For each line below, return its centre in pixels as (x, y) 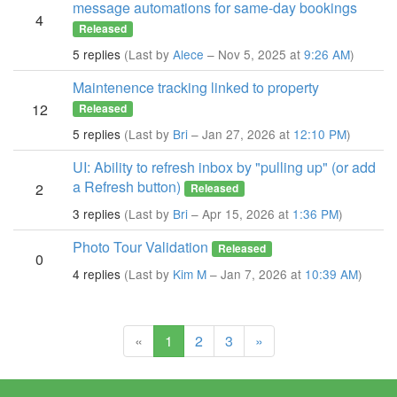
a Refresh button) (127, 187)
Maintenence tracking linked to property (196, 87)
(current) (198, 340)
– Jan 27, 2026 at (241, 134)
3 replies (97, 214)
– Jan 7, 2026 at (256, 274)
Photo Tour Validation (140, 247)
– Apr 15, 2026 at (240, 214)
